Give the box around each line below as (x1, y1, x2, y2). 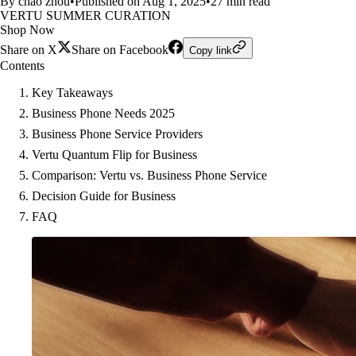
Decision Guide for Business (32, 189, 176, 203)
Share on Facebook (72, 43, 168, 56)
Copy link (189, 44, 232, 56)
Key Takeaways (32, 86, 113, 99)
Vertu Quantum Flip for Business (32, 148, 197, 161)
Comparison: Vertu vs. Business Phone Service (32, 168, 267, 182)
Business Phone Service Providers (32, 127, 203, 141)
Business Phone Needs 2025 (32, 106, 175, 120)
